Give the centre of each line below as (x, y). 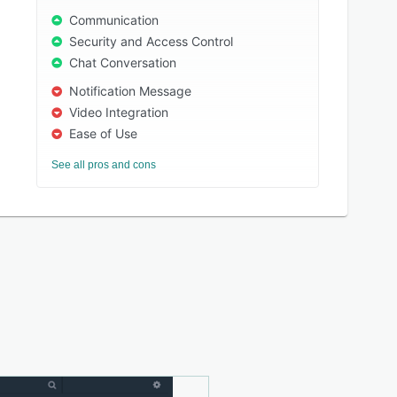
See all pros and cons (104, 165)
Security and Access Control (152, 41)
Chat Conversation (123, 62)
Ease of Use (104, 133)
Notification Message (131, 91)
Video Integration (119, 112)
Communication (114, 20)
